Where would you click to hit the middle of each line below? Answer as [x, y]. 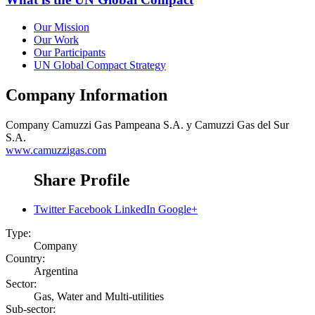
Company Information [86, 95]
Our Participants [70, 52]
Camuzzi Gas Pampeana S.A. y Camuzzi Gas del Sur [171, 124]
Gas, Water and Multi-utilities [99, 297]
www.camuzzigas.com [56, 150]
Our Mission [62, 27]
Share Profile [82, 180]
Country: [25, 259]
